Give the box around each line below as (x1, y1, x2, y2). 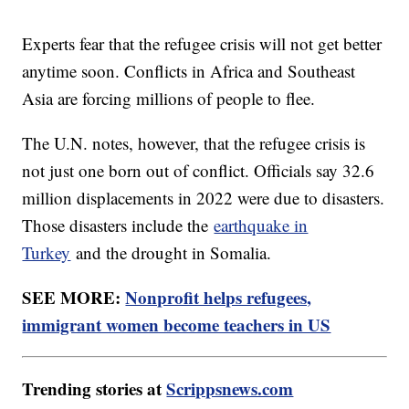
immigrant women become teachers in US (22, 312, 331, 338)
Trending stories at (22, 376, 167, 402)
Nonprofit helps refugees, (125, 285, 312, 310)
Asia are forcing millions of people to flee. (22, 87, 321, 110)
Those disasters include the (22, 214, 215, 237)
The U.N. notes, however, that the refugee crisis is (22, 131, 366, 155)
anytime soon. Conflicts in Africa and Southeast (22, 59, 356, 83)
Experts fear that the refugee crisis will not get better (22, 32, 383, 56)
